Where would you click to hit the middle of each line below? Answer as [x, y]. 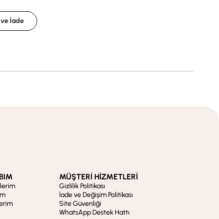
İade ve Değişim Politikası [96, 195]
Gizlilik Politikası [82, 186]
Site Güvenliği [80, 203]
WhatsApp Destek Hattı [95, 212]
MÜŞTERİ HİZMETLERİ [99, 176]
